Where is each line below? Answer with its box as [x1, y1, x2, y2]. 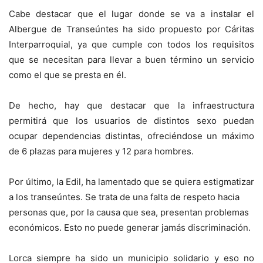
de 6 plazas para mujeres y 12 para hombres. [9, 145, 194, 157]
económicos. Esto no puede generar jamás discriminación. [9, 221, 251, 233]
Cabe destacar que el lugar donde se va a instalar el [9, 8, 254, 19]
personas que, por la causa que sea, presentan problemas [9, 206, 249, 218]
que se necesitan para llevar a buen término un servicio [9, 53, 254, 65]
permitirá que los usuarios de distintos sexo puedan [9, 114, 254, 126]
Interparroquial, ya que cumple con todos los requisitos [9, 38, 254, 50]
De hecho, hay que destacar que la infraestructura [9, 99, 254, 111]
